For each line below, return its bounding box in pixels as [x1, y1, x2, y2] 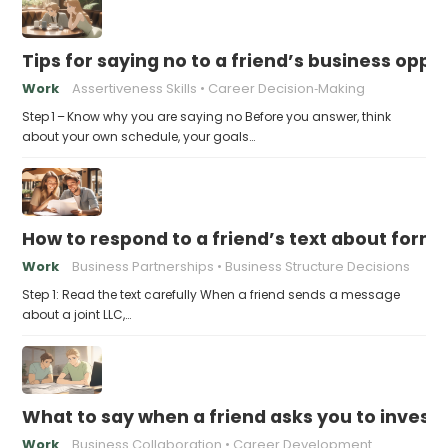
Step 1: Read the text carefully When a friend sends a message [22, 285, 401, 303]
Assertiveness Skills [72, 78, 198, 98]
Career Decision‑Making [208, 78, 366, 98]
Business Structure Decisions [225, 256, 411, 276]
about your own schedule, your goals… [22, 127, 256, 145]
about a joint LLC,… [22, 305, 132, 323]
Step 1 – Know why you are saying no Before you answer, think [22, 107, 392, 125]
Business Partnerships [72, 256, 215, 276]
